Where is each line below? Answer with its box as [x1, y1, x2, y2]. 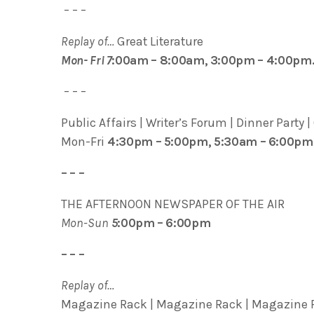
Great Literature [117, 34, 203, 48]
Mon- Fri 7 [61, 53, 112, 67]
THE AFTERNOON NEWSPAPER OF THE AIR [61, 197, 285, 212]
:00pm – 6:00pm [117, 216, 211, 231]
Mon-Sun [61, 216, 109, 231]
